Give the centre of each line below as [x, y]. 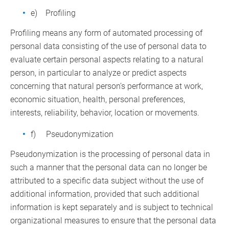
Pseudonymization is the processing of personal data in [110, 154]
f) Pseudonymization [72, 134]
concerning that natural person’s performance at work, [107, 86]
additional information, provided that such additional [105, 194]
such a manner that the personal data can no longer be [109, 168]
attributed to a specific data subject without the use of [107, 181]
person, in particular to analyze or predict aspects [98, 73]
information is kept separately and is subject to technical [112, 208]
